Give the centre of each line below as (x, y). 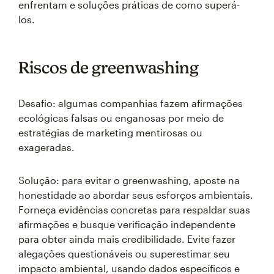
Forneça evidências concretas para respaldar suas (134, 209)
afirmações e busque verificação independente (127, 224)
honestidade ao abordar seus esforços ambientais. (136, 195)
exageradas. (46, 147)
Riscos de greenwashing (109, 67)
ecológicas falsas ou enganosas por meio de (121, 118)
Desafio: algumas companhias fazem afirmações (131, 103)
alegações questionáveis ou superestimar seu (124, 254)
